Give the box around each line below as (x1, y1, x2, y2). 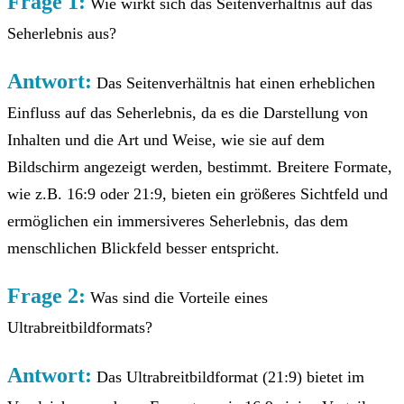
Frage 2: (7, 283, 86, 308)
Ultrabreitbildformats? (7, 317, 152, 336)
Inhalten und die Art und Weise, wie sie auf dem (7, 130, 325, 149)
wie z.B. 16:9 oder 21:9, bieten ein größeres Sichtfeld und (7, 184, 388, 203)
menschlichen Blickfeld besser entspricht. (7, 238, 280, 257)
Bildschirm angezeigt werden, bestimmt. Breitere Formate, (7, 157, 392, 176)
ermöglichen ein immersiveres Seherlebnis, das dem (7, 211, 348, 230)
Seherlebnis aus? (7, 23, 116, 42)
